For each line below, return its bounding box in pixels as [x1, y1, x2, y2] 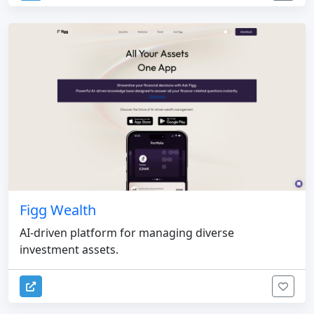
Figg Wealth [20, 200, 96, 219]
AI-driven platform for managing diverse [20, 224, 234, 240]
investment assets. [20, 241, 118, 257]
